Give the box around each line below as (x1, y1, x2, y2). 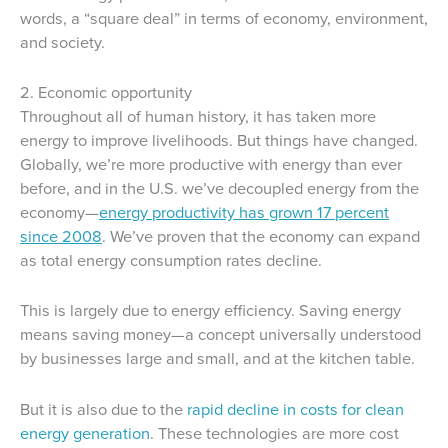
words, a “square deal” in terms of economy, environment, (20, 5, 428, 31)
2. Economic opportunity (20, 80, 192, 106)
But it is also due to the (20, 396, 187, 422)
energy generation (20, 420, 150, 446)
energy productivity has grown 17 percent (99, 200, 389, 226)
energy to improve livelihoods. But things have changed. (20, 128, 418, 154)
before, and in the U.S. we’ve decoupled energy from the (20, 176, 419, 202)
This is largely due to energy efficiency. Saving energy (20, 298, 401, 324)
